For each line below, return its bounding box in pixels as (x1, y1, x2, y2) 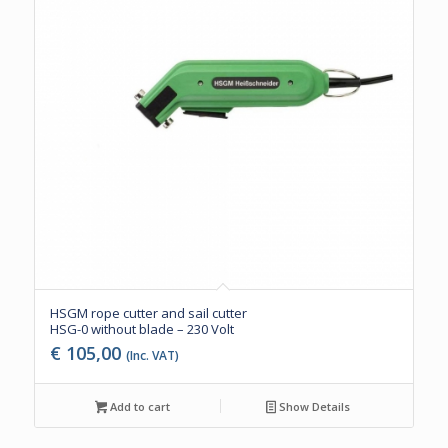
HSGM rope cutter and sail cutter (49, 303, 247, 322)
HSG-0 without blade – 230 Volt (49, 319, 234, 338)
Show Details (276, 398, 351, 414)
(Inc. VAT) (125, 346, 179, 364)
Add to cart (107, 398, 171, 414)
